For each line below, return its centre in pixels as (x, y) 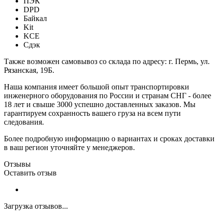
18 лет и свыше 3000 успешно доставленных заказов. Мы (100, 104)
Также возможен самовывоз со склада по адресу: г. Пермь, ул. (107, 61)
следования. (24, 122)
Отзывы (17, 164)
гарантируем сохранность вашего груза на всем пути (92, 113)
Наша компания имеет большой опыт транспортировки (97, 87)
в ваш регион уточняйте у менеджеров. (69, 147)
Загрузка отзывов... (36, 206)
